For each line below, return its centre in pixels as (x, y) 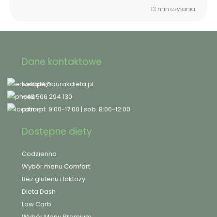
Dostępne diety (57, 132)
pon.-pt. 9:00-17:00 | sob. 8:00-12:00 (76, 109)
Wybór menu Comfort (56, 167)
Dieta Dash (39, 192)
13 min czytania (173, 9)
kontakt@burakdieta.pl (58, 84)
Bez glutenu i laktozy (54, 179)
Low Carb (37, 204)
